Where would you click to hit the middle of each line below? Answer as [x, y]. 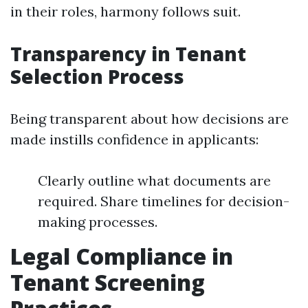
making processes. [98, 222]
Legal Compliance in [122, 256]
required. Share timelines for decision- [164, 201]
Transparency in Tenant [128, 54]
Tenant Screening [108, 282]
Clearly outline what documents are [154, 180]
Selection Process [97, 76]
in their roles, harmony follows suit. [125, 11]
